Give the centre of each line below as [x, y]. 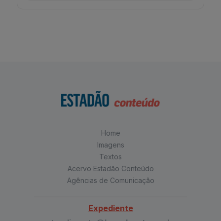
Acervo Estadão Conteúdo [110, 169]
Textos [110, 157]
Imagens [110, 145]
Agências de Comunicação [110, 181]
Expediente [110, 208]
